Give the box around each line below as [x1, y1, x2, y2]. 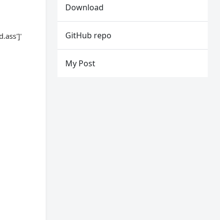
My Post [65, 58, 96, 69]
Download [65, 2, 104, 13]
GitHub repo [65, 30, 112, 41]
